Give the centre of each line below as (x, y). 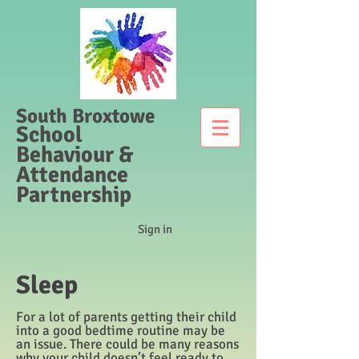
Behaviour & (75, 155)
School (49, 135)
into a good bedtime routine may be (121, 331)
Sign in (155, 229)
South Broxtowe (85, 116)
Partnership (74, 195)
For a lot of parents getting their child (126, 317)
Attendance (72, 175)
